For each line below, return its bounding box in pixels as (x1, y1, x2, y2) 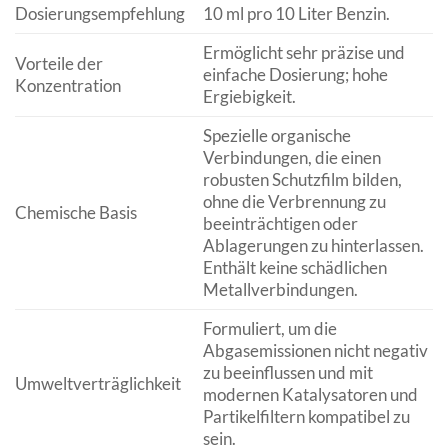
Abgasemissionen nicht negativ (202, 339, 428, 361)
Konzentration (15, 74, 121, 96)
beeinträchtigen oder (202, 212, 358, 234)
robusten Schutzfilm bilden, (202, 168, 402, 190)
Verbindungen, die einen (202, 146, 381, 168)
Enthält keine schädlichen (202, 256, 387, 278)
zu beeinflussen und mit (202, 361, 373, 383)
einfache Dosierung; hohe (202, 63, 388, 85)
